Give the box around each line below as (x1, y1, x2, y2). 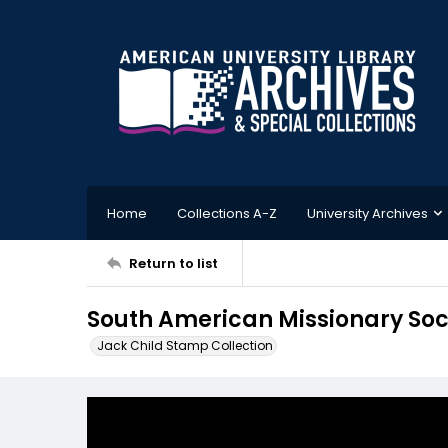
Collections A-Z (177, 203, 277, 223)
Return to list (129, 253, 218, 273)
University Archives (307, 203, 428, 223)
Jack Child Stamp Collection (97, 337, 273, 354)
